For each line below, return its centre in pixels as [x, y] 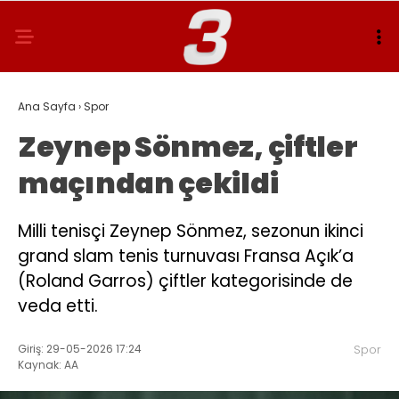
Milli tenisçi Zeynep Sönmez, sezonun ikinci [191, 231]
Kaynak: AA [48, 364]
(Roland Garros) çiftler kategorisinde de [185, 281]
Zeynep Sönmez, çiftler [188, 147]
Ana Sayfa [47, 106]
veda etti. [58, 306]
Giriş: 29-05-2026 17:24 [80, 348]
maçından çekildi [148, 183]
